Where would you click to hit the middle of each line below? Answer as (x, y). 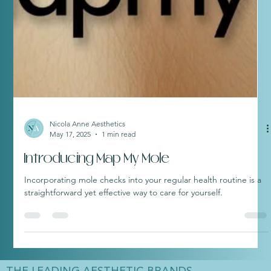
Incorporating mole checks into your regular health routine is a (143, 224)
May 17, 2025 (70, 178)
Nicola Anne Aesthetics (88, 168)
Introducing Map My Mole (97, 202)
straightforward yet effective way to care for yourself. (124, 236)
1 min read (119, 178)
